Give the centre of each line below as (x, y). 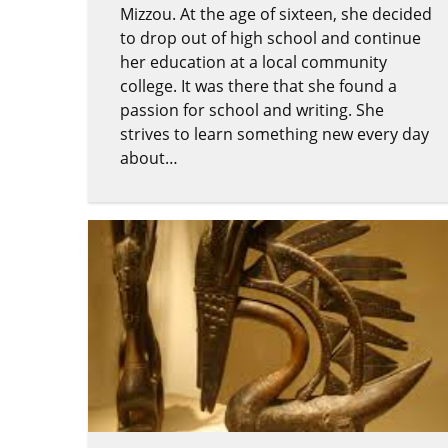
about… (149, 158)
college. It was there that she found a (258, 86)
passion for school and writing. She (252, 110)
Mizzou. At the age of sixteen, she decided (276, 14)
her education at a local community (253, 62)
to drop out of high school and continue (270, 38)
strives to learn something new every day (274, 134)
